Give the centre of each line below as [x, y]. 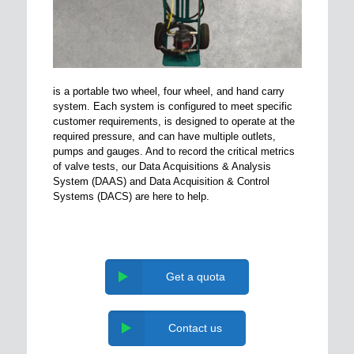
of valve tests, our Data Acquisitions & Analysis [162, 166]
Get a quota [195, 276]
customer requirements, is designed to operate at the [173, 121]
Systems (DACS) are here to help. [131, 196]
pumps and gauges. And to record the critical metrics [173, 151]
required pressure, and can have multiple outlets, [164, 136]
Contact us [195, 328]
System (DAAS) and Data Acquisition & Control [161, 181]
